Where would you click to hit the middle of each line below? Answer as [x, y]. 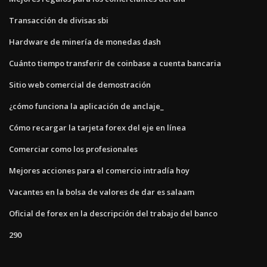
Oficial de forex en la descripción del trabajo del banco [113, 213]
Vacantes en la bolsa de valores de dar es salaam [102, 192]
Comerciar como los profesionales [73, 149]
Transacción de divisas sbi [59, 20]
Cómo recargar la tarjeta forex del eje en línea [97, 127]
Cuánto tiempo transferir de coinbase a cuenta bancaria [115, 63]
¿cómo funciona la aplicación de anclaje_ [86, 106]
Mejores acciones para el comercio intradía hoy [99, 170]
